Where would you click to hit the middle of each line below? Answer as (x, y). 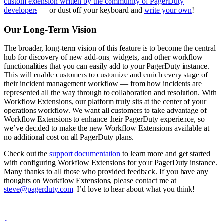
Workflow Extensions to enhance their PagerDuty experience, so (104, 119)
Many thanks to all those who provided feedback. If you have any (106, 172)
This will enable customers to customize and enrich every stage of (106, 75)
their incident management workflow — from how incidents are (103, 84)
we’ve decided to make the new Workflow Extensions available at (107, 128)
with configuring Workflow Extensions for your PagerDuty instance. (110, 163)
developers (21, 10)
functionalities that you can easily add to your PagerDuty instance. (107, 66)
